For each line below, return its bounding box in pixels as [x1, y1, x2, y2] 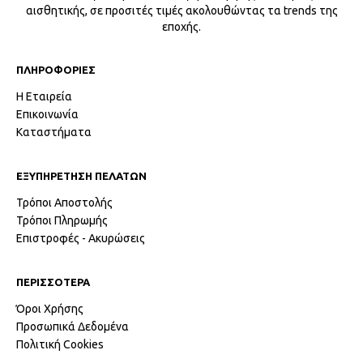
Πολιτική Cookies [16, 337, 104, 351]
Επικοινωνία [16, 107, 79, 121]
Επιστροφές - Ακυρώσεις [16, 231, 145, 245]
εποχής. [162, 19, 201, 33]
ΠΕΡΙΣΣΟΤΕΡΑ [16, 275, 90, 288]
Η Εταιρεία [16, 89, 72, 103]
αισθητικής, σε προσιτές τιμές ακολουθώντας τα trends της [25, 3, 338, 17]
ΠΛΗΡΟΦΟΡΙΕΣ [16, 63, 96, 75]
